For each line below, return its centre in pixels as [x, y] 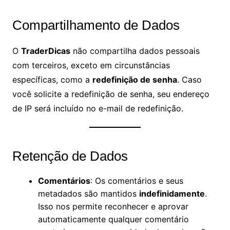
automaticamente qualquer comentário [113, 219]
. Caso [189, 80]
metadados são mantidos [88, 194]
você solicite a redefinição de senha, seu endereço [111, 94]
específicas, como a [52, 80]
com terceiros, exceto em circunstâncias [91, 65]
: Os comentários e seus [137, 181]
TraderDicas [45, 51]
